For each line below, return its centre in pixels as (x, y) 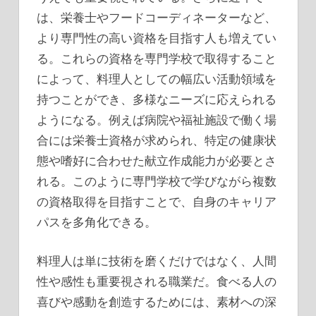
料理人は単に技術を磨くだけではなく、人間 (157, 260)
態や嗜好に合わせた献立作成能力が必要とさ (157, 161)
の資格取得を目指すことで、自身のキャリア (157, 202)
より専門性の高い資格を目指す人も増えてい (157, 38)
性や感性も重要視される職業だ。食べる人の (157, 281)
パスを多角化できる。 (97, 222)
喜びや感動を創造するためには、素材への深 (157, 301)
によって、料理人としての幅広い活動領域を (157, 79)
